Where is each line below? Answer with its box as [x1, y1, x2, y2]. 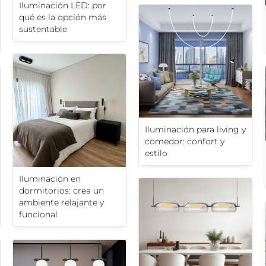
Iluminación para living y [145, 124, 246, 135]
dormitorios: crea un [19, 185, 104, 197]
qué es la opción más [19, 12, 106, 23]
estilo [145, 148, 167, 159]
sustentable [19, 24, 67, 35]
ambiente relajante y [19, 197, 104, 208]
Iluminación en [19, 173, 81, 185]
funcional [19, 209, 58, 220]
